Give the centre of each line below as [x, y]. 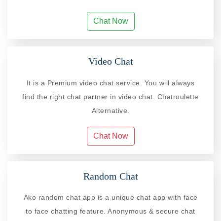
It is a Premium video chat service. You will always [110, 83]
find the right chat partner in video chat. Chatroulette [110, 96]
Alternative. [110, 110]
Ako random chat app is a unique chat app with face [110, 197]
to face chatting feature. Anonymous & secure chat [110, 211]
